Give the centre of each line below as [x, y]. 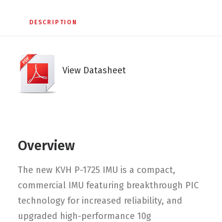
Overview [46, 146]
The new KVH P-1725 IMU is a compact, [97, 170]
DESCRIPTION [53, 22]
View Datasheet [92, 70]
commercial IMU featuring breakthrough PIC [108, 185]
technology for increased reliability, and [100, 201]
